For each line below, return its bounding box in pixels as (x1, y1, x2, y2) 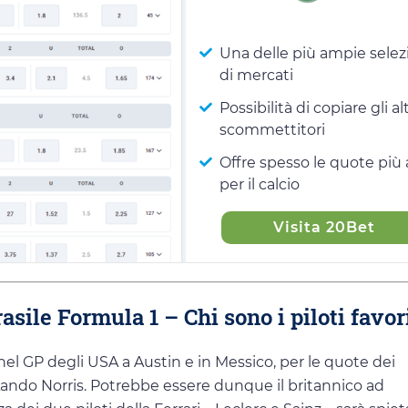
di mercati (219, 66, 294, 84)
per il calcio (219, 175, 301, 193)
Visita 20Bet (273, 218, 376, 236)
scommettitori (219, 120, 326, 138)
